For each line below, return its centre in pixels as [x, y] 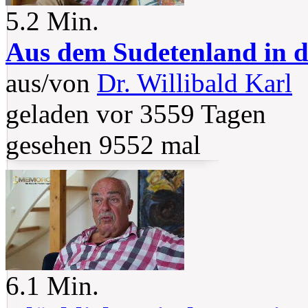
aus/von [51, 83]
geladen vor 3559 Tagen [136, 114]
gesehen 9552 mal [103, 145]
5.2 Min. [52, 21]
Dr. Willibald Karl [195, 83]
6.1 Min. [52, 286]
